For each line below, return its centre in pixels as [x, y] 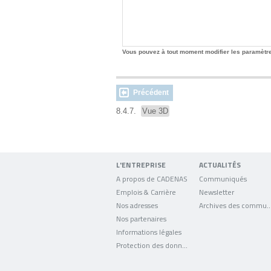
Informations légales [149, 232]
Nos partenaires [141, 218]
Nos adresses [137, 205]
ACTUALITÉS [220, 165]
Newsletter [217, 192]
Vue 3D [155, 111]
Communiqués [223, 178]
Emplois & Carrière [146, 192]
